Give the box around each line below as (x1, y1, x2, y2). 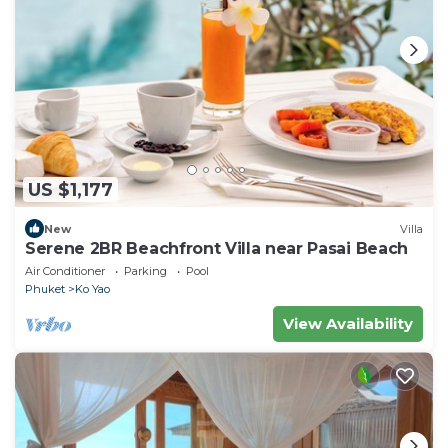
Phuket (25, 282, 65, 297)
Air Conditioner (25, 264, 105, 279)
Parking (124, 264, 167, 279)
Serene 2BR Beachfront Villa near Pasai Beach (25, 239, 408, 259)
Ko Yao (75, 282, 110, 297)
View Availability (283, 314, 413, 334)
